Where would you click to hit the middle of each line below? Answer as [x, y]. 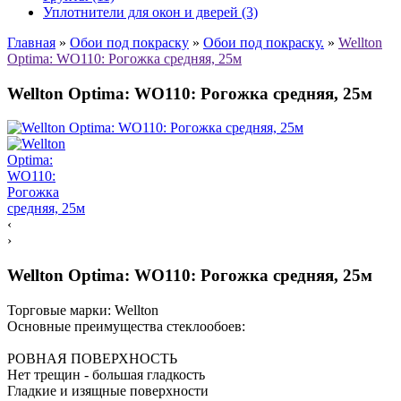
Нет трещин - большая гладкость [106, 374]
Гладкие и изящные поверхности [108, 390]
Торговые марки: [59, 310]
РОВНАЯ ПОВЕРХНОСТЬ [92, 358]
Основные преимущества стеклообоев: [126, 326]
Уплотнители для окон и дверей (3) [150, 12]
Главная [31, 42]
